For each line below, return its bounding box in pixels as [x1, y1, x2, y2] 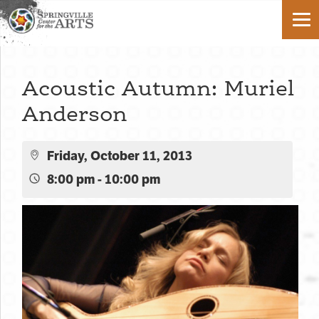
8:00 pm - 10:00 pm [47, 172, 160, 187]
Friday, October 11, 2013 [47, 148, 192, 164]
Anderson [22, 101, 127, 126]
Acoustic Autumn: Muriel [22, 75, 295, 100]
